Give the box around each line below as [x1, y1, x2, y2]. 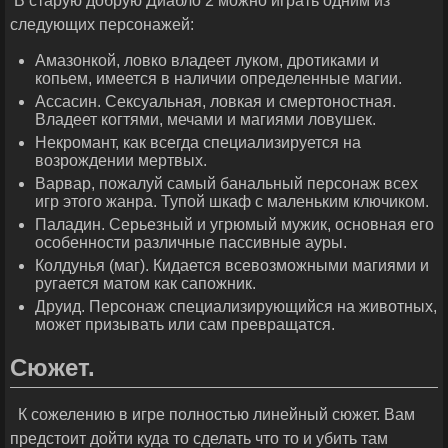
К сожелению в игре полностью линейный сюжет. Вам [10, 406, 415, 424]
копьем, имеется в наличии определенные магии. [35, 70, 402, 88]
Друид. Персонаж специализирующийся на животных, [35, 298, 437, 316]
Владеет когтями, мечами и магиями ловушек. [35, 111, 376, 129]
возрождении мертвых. [35, 152, 207, 170]
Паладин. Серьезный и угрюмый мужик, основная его [35, 216, 434, 234]
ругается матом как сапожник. [35, 275, 256, 293]
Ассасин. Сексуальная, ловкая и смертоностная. [35, 93, 396, 111]
